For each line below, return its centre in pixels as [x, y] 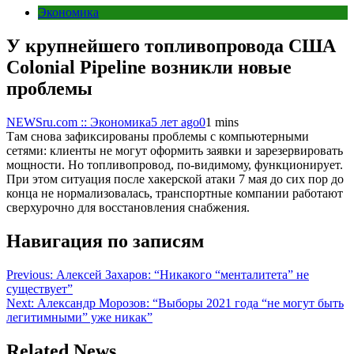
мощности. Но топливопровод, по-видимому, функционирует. [175, 164]
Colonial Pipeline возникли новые [149, 67]
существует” [40, 288]
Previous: [30, 274]
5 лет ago [175, 122]
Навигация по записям [105, 241]
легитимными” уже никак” [79, 317]
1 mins [222, 122]
